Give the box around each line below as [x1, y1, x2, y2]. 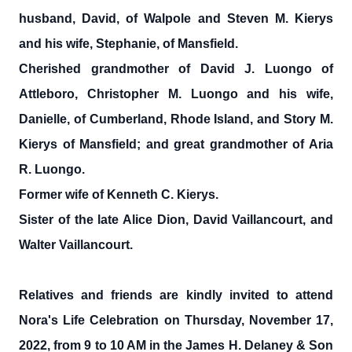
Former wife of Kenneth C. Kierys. [19, 188, 218, 201]
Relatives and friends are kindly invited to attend [19, 288, 333, 302]
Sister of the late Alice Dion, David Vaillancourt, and [19, 213, 333, 226]
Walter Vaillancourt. [19, 238, 133, 251]
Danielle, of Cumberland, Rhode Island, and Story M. [19, 112, 333, 126]
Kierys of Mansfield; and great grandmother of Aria [19, 137, 333, 151]
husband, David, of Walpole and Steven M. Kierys [19, 12, 333, 25]
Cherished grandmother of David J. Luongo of [19, 62, 333, 75]
